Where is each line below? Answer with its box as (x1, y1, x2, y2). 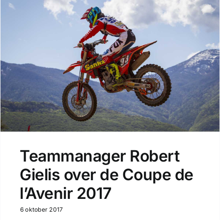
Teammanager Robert (19, 146, 180, 166)
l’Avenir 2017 (19, 184, 111, 203)
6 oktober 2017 (20, 206, 63, 214)
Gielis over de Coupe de (19, 165, 193, 185)
